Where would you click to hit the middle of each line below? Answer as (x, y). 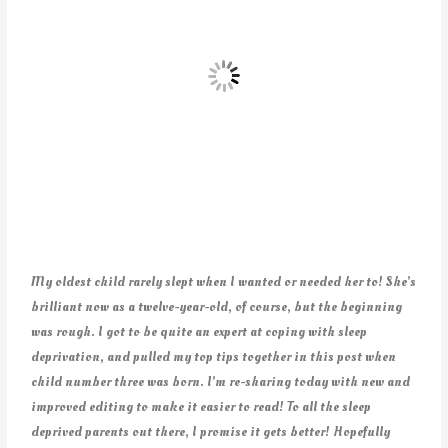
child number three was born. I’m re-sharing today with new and (221, 382)
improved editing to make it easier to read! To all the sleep (201, 407)
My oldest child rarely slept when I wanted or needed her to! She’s (224, 282)
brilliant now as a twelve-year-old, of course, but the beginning (217, 307)
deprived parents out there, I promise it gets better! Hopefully (211, 432)
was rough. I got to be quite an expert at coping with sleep (199, 332)
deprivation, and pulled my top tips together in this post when (214, 357)
